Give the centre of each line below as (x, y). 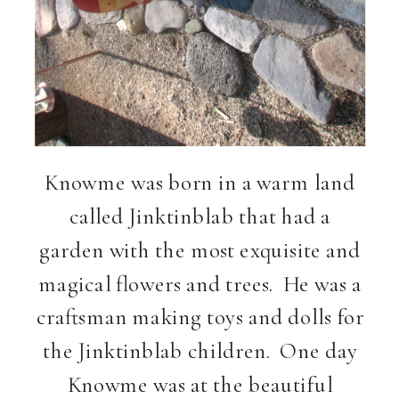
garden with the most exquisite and (200, 249)
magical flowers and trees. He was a (200, 283)
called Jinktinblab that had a (200, 216)
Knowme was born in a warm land (200, 182)
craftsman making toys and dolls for (200, 317)
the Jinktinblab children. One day (200, 350)
